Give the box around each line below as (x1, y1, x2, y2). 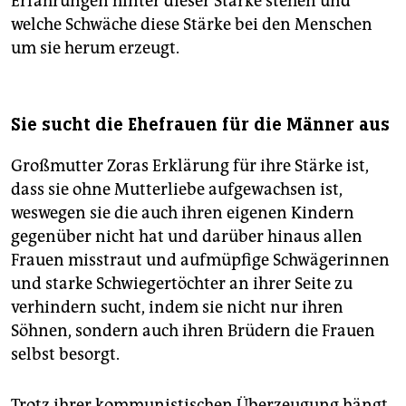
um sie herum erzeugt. (11, 38, 179, 59)
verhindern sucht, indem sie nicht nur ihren (11, 297, 343, 318)
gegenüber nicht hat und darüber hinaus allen (11, 227, 362, 247)
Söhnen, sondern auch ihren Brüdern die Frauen (11, 321, 375, 342)
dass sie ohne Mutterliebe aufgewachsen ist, (11, 179, 343, 200)
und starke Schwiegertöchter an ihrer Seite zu (11, 274, 353, 295)
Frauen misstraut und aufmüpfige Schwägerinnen (11, 250, 390, 271)
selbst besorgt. (11, 344, 120, 365)
